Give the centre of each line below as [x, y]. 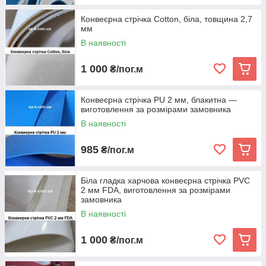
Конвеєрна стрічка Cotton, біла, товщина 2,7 [167, 19]
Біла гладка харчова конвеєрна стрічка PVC [165, 181]
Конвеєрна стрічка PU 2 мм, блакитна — [159, 100]
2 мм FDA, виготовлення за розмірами [156, 190]
